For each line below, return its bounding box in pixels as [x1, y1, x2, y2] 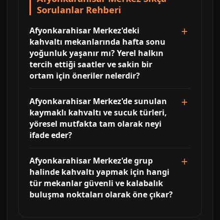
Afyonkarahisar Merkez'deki [29, 25, 139, 36]
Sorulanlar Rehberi [37, 3, 121, 16]
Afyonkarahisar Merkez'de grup [29, 155, 153, 166]
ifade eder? [29, 130, 72, 140]
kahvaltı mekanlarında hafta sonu [29, 36, 165, 47]
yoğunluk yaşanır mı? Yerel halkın [29, 48, 164, 58]
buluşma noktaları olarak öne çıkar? [29, 189, 173, 200]
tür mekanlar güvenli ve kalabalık [29, 178, 163, 189]
